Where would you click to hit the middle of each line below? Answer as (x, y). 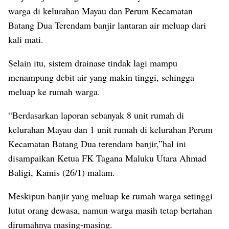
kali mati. (26, 39)
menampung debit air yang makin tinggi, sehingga (101, 77)
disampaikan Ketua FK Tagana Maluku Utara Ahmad (107, 158)
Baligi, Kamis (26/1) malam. (62, 172)
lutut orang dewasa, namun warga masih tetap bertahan (110, 210)
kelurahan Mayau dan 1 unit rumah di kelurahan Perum (110, 129)
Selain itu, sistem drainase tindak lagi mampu (93, 63)
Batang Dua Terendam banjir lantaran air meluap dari (107, 25)
